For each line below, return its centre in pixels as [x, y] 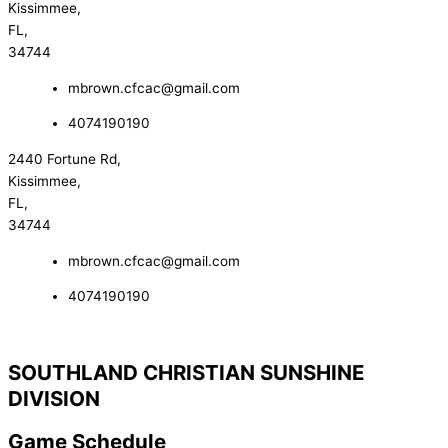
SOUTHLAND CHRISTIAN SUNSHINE [186, 373]
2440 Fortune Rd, [64, 159]
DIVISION [54, 399]
